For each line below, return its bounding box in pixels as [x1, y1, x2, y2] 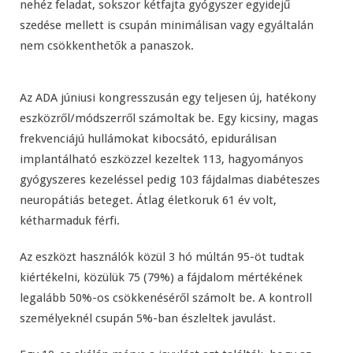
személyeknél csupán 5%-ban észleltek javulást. [20, 311, 276, 325]
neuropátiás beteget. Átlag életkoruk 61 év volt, [20, 193, 277, 207]
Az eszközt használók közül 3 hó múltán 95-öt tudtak [20, 250, 304, 264]
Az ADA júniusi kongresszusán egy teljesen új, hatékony [20, 91, 316, 105]
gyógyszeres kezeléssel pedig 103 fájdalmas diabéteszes [20, 173, 320, 187]
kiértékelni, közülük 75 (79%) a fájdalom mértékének [20, 270, 303, 284]
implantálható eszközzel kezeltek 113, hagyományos [20, 152, 303, 166]
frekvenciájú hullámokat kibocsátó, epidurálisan [20, 132, 277, 146]
